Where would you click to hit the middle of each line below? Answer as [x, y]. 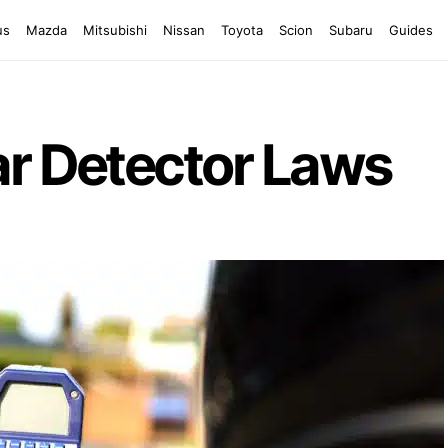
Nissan [183, 29]
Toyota [241, 29]
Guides [410, 29]
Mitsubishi [114, 29]
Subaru [350, 29]
